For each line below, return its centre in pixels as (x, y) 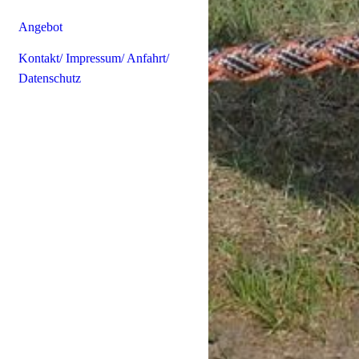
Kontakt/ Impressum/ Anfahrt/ (94, 58)
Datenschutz (50, 78)
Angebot (40, 27)
